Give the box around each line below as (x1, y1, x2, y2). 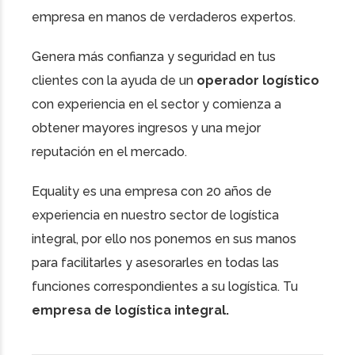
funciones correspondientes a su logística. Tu (32, 279, 298, 295)
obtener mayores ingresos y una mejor (32, 120, 261, 136)
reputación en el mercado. (32, 144, 187, 160)
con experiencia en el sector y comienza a (32, 97, 281, 113)
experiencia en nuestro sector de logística (32, 208, 279, 223)
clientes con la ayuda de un (32, 73, 197, 89)
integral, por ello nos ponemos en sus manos (32, 231, 296, 247)
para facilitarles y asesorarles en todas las (32, 255, 279, 271)
